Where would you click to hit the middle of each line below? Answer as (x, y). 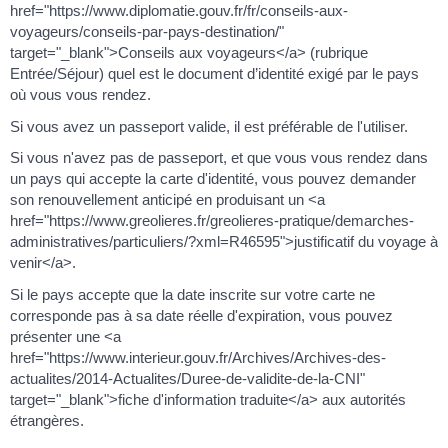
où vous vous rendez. (80, 95)
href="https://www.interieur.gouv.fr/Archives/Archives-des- (198, 357)
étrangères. (47, 420)
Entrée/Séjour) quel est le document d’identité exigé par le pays (214, 74)
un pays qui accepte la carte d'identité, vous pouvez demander (213, 179)
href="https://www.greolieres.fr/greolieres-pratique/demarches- (212, 221)
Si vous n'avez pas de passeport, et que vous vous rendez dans (219, 158)
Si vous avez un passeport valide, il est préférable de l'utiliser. (209, 126)
